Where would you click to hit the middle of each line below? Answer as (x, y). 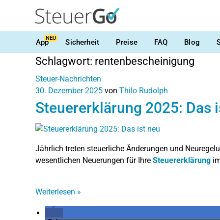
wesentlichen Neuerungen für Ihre (94, 160)
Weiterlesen (56, 192)
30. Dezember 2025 (69, 91)
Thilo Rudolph (144, 91)
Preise (126, 42)
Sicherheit (82, 42)
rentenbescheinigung (145, 61)
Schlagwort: (65, 61)
